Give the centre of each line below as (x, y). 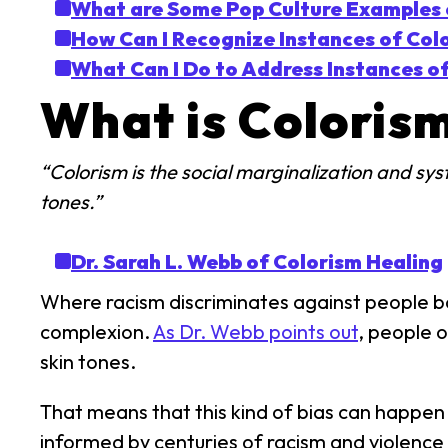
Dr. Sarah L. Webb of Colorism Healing (257, 261)
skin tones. (88, 361)
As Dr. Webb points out (255, 331)
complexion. (96, 331)
